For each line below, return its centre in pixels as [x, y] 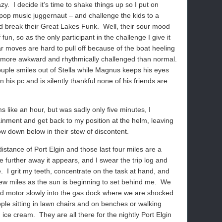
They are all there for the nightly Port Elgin [105, 215]
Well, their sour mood [137, 26]
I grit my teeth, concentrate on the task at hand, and [88, 171]
